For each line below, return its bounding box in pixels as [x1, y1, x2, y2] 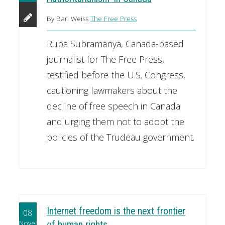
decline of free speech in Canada [46, 100, 180, 113]
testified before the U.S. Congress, [46, 69, 185, 81]
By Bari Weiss [46, 14, 90, 24]
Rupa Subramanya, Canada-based [46, 38, 184, 50]
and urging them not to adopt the [46, 116, 184, 128]
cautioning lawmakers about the [46, 84, 177, 97]
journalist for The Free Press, [46, 53, 164, 66]
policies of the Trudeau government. [46, 131, 194, 144]
